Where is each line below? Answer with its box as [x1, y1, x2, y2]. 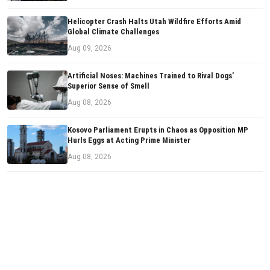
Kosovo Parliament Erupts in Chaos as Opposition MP [67, 125, 248, 135]
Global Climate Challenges [67, 27, 159, 37]
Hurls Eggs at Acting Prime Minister [67, 136, 190, 145]
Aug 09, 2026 [67, 44, 111, 53]
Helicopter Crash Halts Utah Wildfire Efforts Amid [67, 17, 241, 27]
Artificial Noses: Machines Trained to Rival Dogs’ [67, 71, 234, 81]
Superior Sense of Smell [67, 81, 149, 91]
